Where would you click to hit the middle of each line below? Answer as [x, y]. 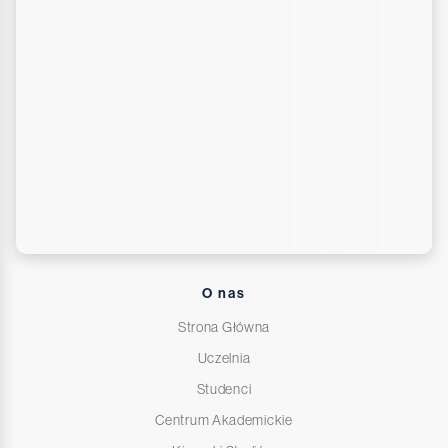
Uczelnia [224, 358]
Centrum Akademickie [224, 420]
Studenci [224, 389]
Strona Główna [224, 327]
